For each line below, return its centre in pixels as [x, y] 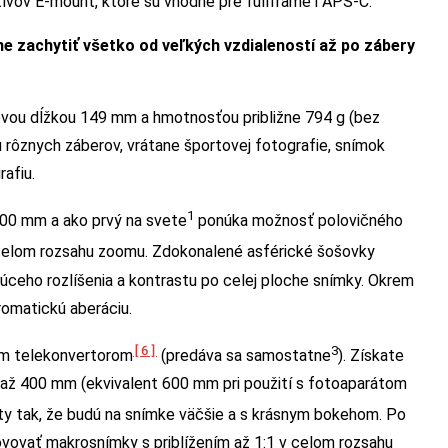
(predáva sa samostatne [244, 355]
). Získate [371, 355]
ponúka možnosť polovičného [298, 221]
